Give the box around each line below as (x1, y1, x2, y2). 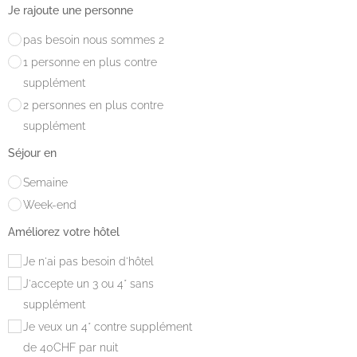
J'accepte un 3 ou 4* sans (23, 277, 154, 290)
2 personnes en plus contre (23, 98, 163, 112)
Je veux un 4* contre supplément (23, 320, 192, 333)
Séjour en (8, 146, 60, 159)
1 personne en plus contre (23, 55, 157, 69)
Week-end (23, 198, 76, 211)
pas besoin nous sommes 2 (23, 33, 164, 46)
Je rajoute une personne (8, 3, 133, 17)
